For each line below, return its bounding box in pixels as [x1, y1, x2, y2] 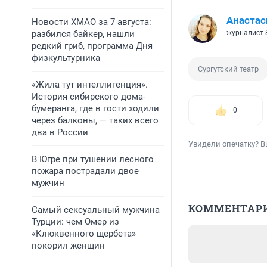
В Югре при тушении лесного [32, 154, 154, 164]
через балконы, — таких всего [32, 115, 159, 126]
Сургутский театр [198, 64, 259, 74]
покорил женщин [32, 240, 105, 251]
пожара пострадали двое [32, 166, 139, 176]
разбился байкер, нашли [32, 29, 135, 39]
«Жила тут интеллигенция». [32, 79, 148, 90]
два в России [32, 127, 88, 138]
